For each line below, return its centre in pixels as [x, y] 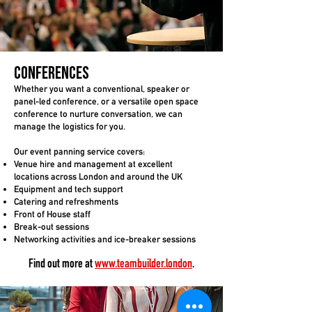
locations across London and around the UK [98, 176]
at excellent [149, 164]
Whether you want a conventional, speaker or [102, 88]
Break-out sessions [52, 226]
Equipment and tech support [69, 189]
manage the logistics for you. [70, 126]
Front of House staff [52, 214]
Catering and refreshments [66, 201]
